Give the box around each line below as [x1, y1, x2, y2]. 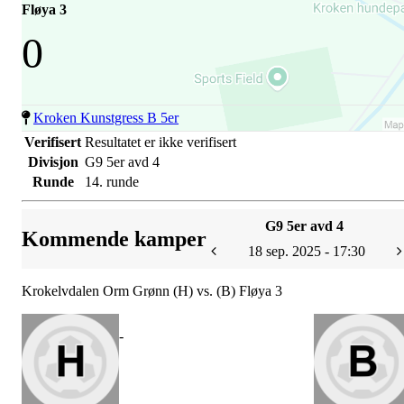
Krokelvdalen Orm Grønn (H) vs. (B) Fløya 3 [22, 283, 282, 298]
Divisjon [27, 154, 78, 170]
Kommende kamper [22, 226, 207, 251]
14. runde [85, 174, 139, 189]
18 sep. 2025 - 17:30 [248, 243, 365, 259]
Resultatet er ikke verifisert [85, 134, 236, 150]
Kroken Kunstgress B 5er [33, 110, 179, 125]
